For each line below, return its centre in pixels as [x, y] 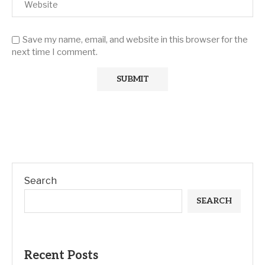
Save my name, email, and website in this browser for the [135, 40]
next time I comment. [55, 52]
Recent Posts [61, 256]
